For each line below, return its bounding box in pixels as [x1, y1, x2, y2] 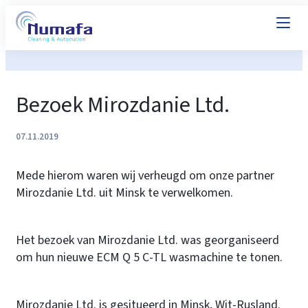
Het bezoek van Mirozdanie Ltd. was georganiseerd [16, 232, 279, 249]
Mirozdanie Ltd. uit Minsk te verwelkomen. [16, 184, 233, 201]
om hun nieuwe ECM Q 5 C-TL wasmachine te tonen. [16, 249, 283, 266]
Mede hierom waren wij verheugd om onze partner [16, 167, 274, 184]
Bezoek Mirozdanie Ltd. [16, 89, 230, 121]
